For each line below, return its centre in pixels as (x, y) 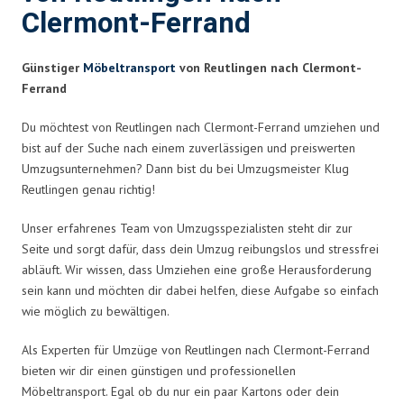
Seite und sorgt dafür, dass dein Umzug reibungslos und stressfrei (200, 248)
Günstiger (52, 67)
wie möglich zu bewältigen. (96, 311)
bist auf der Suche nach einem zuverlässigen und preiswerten (188, 147)
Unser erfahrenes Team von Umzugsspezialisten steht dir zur (187, 228)
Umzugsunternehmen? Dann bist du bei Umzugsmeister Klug (185, 168)
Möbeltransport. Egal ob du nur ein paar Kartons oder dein (180, 391)
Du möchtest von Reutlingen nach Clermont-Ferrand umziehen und (201, 127)
